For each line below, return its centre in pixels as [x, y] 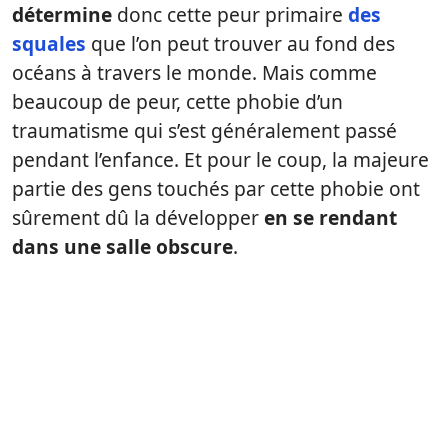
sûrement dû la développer [138, 218]
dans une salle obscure [122, 247]
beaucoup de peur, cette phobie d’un [177, 102]
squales [49, 44]
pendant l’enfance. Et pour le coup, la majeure [220, 160]
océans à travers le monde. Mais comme [194, 73]
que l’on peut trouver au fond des [240, 44]
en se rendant [330, 218]
